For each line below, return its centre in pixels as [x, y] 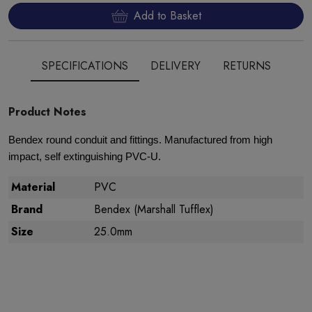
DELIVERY [175, 66]
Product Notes [47, 112]
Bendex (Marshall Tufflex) [154, 209]
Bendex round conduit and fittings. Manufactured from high [140, 140]
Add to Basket [167, 16]
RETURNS [247, 66]
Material [33, 187]
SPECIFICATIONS [85, 66]
